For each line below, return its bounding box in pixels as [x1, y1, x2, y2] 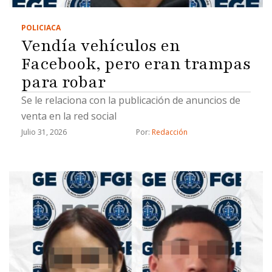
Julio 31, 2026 [21, 127, 67, 138]
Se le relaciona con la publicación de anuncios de [21, 93, 240, 107]
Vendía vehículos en [21, 35, 180, 57]
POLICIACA [21, 22, 61, 33]
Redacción [152, 127, 188, 138]
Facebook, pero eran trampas [21, 53, 251, 75]
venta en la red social [21, 109, 117, 123]
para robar [21, 71, 106, 93]
